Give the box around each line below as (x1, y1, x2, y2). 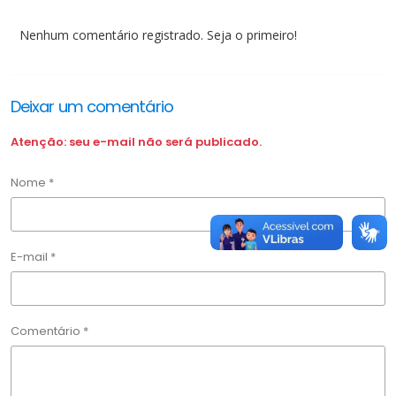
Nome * (11, 174, 54, 191)
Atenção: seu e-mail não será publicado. (11, 133, 262, 150)
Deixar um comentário (11, 95, 173, 118)
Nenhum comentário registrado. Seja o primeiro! (19, 27, 297, 44)
